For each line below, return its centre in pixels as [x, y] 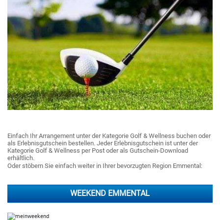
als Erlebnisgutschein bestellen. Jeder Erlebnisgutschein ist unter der [103, 143]
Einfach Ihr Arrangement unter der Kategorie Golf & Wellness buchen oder [109, 136]
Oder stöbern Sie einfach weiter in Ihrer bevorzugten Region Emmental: [105, 166]
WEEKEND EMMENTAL [110, 193]
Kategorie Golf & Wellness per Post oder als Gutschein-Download [98, 151]
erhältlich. [21, 158]
